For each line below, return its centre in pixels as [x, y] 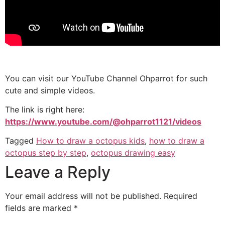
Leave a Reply [58, 172]
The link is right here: [45, 109]
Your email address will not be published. [83, 196]
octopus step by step [46, 153]
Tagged [21, 141]
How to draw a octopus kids [90, 141]
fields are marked [39, 208]
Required [181, 196]
